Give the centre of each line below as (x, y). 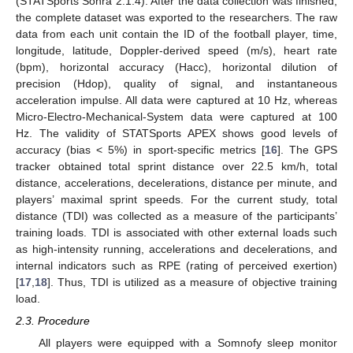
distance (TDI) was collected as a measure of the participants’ (176, 216)
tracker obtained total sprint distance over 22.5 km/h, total (176, 166)
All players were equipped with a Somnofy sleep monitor (188, 342)
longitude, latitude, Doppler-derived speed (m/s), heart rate (176, 50)
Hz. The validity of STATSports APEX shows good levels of (176, 133)
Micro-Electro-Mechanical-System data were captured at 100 (176, 116)
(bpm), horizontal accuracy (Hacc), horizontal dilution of (176, 67)
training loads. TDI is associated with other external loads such (176, 232)
